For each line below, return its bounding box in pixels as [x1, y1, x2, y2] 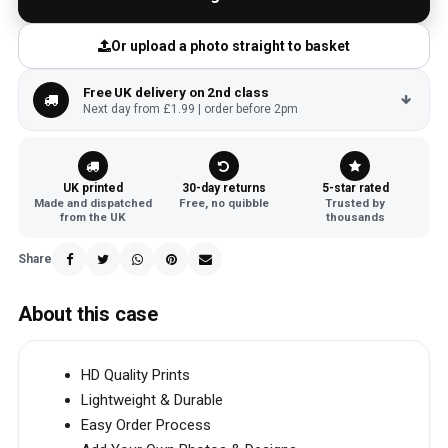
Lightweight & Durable [81, 391, 223, 409]
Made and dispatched [33, 196, 152, 210]
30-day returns [181, 181, 266, 195]
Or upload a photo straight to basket [111, 37, 350, 54]
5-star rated [321, 181, 389, 195]
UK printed [62, 181, 123, 195]
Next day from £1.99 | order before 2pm [83, 102, 298, 116]
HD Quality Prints [81, 366, 190, 384]
